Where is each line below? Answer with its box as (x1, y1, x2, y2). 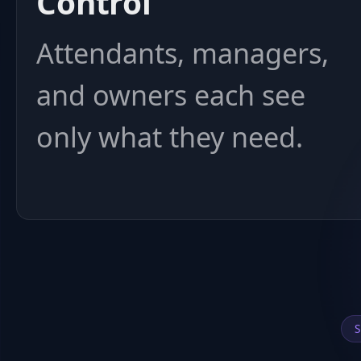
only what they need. (36, 118, 303, 156)
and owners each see (36, 77, 305, 114)
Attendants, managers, (36, 35, 329, 72)
